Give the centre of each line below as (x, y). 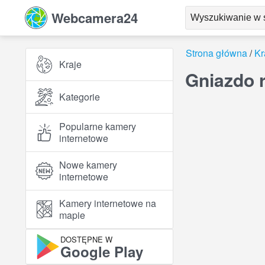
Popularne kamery (98, 126)
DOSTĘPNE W (86, 239)
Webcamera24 (95, 18)
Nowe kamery (88, 165)
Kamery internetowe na (108, 203)
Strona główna (216, 53)
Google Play (102, 251)
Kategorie (80, 97)
